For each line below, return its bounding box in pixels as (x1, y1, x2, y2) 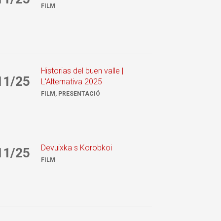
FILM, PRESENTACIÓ (40, 90, 100, 97)
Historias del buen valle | (40, 66, 123, 75)
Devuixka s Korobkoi (40, 143, 112, 152)
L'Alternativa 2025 (40, 76, 102, 86)
